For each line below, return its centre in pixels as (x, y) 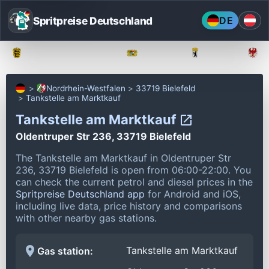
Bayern (159, 53)
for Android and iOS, (193, 194)
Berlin (219, 53)
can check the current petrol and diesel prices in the (134, 182)
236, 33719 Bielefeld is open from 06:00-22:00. (125, 170)
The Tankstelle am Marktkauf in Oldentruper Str (123, 158)
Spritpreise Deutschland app (80, 194)
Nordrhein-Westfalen (86, 88)
